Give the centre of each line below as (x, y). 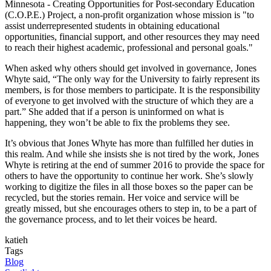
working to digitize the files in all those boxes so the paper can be (129, 186)
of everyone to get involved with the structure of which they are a (129, 100)
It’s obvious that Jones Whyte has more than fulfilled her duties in (129, 143)
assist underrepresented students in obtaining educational (112, 25)
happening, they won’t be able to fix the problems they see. (117, 122)
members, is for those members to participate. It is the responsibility (132, 90)
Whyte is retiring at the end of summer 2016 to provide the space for (135, 165)
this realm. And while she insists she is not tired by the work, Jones (132, 154)
